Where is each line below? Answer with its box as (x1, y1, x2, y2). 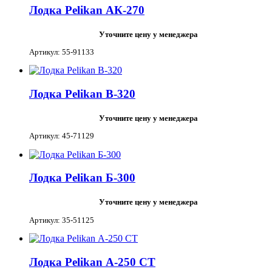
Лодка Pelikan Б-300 (29, 171, 135, 185)
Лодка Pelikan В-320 (29, 87, 135, 100)
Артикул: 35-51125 (29, 215, 94, 225)
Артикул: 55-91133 (29, 47, 94, 56)
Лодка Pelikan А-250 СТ (29, 255, 155, 268)
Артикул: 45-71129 (29, 131, 94, 141)
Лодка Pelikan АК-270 (29, 3, 144, 16)
